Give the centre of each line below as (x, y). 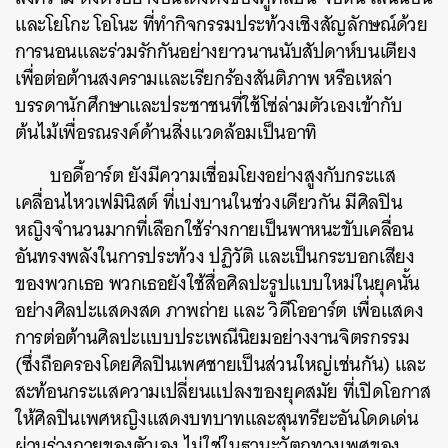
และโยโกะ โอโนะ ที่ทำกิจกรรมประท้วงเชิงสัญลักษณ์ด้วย (221, 24)
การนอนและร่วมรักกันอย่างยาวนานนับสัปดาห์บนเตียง (216, 51)
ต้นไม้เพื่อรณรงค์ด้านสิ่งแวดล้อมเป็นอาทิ (166, 132)
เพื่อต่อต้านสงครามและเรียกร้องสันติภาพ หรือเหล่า (203, 78)
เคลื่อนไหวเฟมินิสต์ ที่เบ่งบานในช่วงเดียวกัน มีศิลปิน (209, 202)
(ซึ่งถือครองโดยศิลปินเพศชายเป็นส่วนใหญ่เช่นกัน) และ (220, 364)
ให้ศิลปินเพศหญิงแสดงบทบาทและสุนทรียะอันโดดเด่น (217, 418)
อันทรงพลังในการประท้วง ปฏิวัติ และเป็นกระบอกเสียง (215, 256)
